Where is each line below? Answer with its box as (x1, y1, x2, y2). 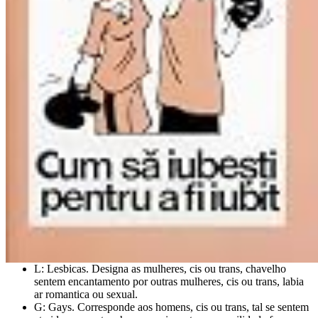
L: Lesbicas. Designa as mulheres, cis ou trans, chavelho (34, 262, 286, 275)
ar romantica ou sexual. (34, 287, 138, 300)
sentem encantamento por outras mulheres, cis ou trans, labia (34, 275, 304, 287)
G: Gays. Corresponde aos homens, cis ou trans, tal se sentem (34, 300, 309, 313)
